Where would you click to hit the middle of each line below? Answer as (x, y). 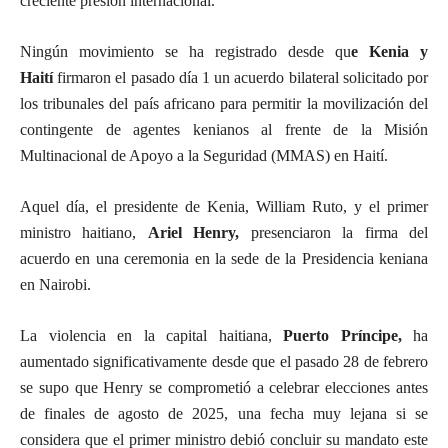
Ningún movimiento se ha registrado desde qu (185, 51)
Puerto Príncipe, (342, 335)
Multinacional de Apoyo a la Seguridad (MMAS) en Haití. (204, 155)
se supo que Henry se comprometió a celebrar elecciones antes (224, 387)
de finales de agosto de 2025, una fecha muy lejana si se (224, 413)
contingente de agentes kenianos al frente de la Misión (224, 129)
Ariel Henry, (193, 232)
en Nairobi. (55, 284)
